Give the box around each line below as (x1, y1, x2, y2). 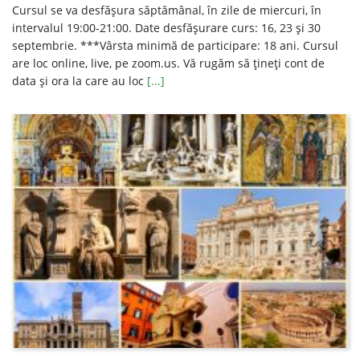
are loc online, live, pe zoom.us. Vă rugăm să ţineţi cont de (12, 55, 325, 71)
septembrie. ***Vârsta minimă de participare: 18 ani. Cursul (12, 37, 338, 53)
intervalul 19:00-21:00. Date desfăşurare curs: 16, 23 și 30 (12, 19, 321, 35)
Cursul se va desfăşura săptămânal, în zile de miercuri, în (12, 2, 321, 18)
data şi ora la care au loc (12, 72, 147, 88)
